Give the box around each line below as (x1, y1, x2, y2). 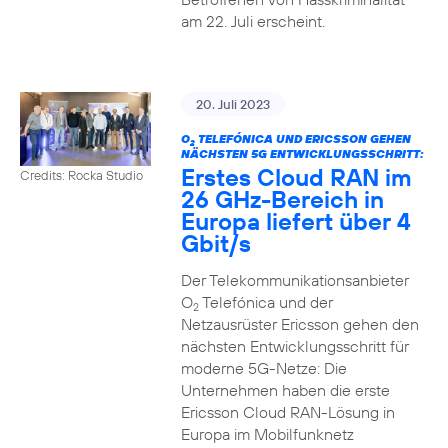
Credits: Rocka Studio (20, 166, 143, 183)
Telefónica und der (198, 292, 333, 312)
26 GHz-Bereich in (180, 184, 384, 214)
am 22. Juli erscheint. (180, 11, 325, 31)
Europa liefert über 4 (180, 206, 411, 236)
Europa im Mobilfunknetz (180, 424, 354, 444)
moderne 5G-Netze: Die (180, 358, 347, 378)
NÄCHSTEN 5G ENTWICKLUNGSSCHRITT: (180, 146, 424, 161)
